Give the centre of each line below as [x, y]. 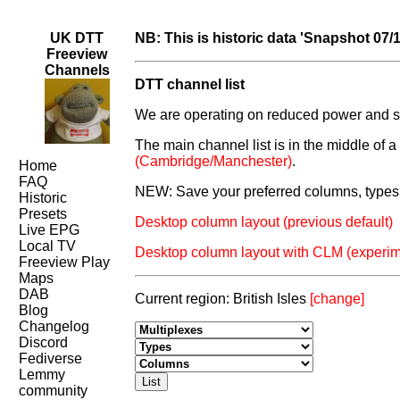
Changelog [54, 326]
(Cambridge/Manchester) [214, 161]
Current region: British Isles [223, 299]
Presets [43, 214]
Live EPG [50, 230]
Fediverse [51, 358]
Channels [77, 70]
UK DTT [77, 38]
